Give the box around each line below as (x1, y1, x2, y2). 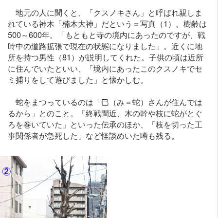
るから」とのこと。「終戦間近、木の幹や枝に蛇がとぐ (8, 107, 203, 119)
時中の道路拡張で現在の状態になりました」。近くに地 (8, 39, 203, 52)
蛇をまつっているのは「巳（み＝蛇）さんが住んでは (8, 95, 203, 108)
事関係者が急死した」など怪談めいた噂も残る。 (8, 129, 180, 141)
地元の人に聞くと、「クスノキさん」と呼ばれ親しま (8, 6, 203, 18)
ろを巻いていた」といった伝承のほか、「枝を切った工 (8, 118, 203, 130)
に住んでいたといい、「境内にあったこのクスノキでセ (8, 62, 203, 74)
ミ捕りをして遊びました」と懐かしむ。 (8, 73, 148, 85)
